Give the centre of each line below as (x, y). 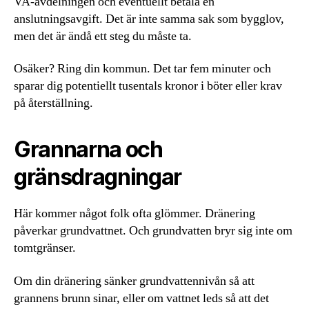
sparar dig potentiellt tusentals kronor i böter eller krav (148, 86)
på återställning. (53, 103)
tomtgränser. (45, 248)
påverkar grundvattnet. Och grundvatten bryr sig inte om (153, 231)
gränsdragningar (98, 177)
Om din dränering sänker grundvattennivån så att (134, 281)
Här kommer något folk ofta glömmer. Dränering (134, 214)
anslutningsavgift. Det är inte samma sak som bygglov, (149, 19)
